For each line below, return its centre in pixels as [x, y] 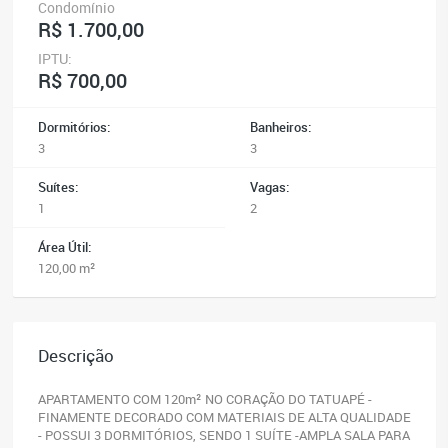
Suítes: [58, 187]
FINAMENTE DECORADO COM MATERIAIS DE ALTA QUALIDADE [224, 417]
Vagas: [269, 187]
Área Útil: [64, 247]
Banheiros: [280, 127]
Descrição [76, 356]
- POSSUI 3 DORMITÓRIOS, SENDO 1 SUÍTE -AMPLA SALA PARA [224, 435]
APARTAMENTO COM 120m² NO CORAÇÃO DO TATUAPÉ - [205, 399]
